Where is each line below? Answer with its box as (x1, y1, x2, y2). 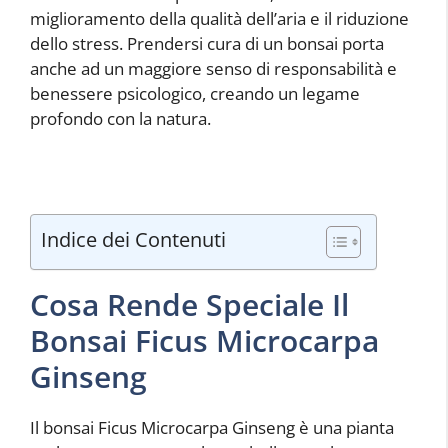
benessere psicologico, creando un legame (30, 81, 360, 105)
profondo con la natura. (30, 106, 211, 130)
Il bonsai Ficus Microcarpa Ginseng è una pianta (30, 416, 394, 440)
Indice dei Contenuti (41, 225, 226, 254)
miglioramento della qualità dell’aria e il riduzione (30, 6, 409, 30)
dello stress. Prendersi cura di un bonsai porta (30, 31, 384, 55)
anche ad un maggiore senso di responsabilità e (30, 56, 397, 80)
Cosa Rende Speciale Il (30, 284, 349, 326)
